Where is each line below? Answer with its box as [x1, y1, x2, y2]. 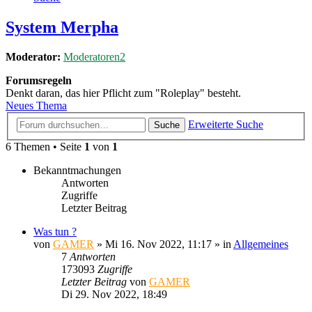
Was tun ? [33, 225, 77, 237]
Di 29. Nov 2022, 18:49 [61, 288, 167, 300]
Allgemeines [233, 237, 288, 250]
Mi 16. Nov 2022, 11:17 [105, 237, 212, 250]
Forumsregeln [6, 75, 72, 87]
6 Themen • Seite [6, 140, 84, 153]
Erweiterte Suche [188, 118, 263, 130]
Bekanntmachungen [33, 164, 121, 176]
